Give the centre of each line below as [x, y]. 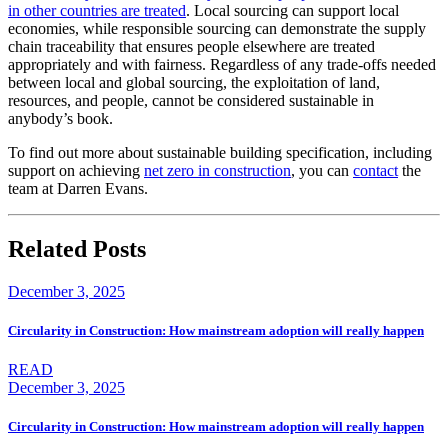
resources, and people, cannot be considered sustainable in [191, 101]
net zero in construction [217, 171]
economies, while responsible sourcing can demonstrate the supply [217, 29]
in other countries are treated [97, 11]
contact [375, 171]
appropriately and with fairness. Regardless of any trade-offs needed [222, 65]
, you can [322, 171]
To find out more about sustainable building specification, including [220, 153]
